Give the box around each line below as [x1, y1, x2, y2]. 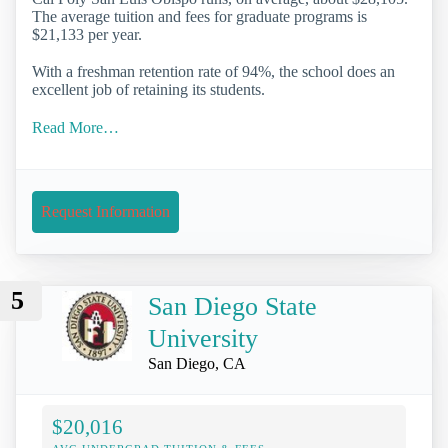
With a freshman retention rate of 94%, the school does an [32, 63, 395, 81]
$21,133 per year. [32, 26, 142, 44]
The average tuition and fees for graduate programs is [32, 8, 367, 26]
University [148, 323, 258, 353]
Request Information [41, 202, 170, 220]
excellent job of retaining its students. [32, 81, 265, 99]
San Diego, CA [148, 354, 246, 372]
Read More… [32, 118, 119, 136]
